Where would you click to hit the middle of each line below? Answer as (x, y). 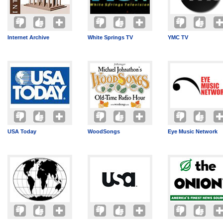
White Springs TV (110, 37)
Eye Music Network (193, 131)
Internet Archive (28, 37)
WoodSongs (104, 131)
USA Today (22, 131)
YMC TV (178, 37)
